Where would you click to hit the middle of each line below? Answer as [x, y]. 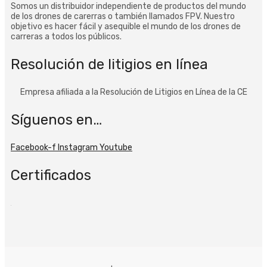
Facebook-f [33, 147]
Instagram [78, 147]
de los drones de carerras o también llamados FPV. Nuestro [123, 16]
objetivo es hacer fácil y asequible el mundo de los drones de [126, 26]
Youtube [116, 147]
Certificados [51, 175]
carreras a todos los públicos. [66, 36]
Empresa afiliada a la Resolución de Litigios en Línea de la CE [133, 92]
